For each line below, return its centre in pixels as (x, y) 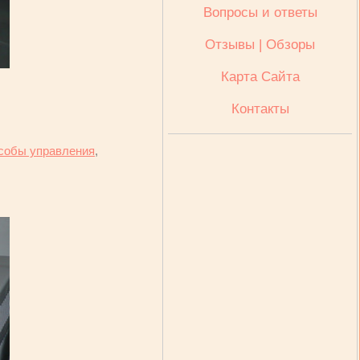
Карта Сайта (260, 77)
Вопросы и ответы (260, 12)
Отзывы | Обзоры (260, 45)
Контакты (260, 109)
